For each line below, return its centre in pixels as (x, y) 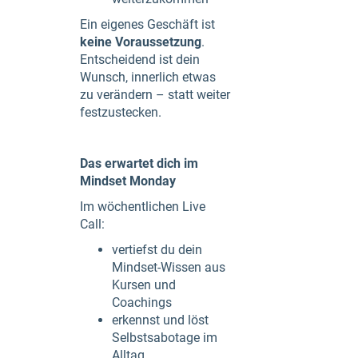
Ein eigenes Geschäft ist (147, 24)
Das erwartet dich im (139, 163)
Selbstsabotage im (165, 337)
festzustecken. (121, 112)
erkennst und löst (160, 320)
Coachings (142, 302)
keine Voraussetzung (141, 42)
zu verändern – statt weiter (155, 94)
